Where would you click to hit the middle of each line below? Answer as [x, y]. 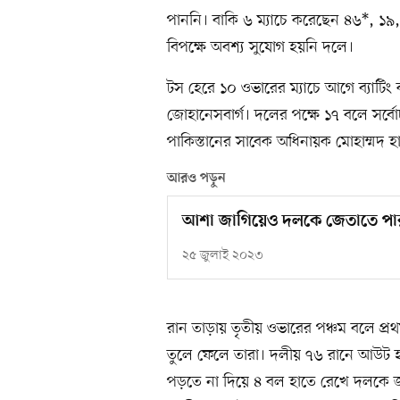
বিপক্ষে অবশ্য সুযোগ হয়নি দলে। [260, 48]
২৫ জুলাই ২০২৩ [223, 256]
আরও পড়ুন [196, 179]
